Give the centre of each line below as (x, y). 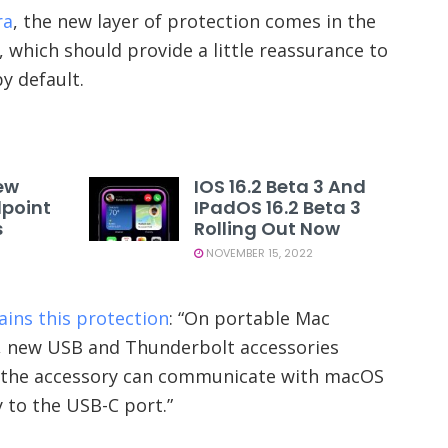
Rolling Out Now (267, 229)
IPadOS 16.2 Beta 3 (277, 208)
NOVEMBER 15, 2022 (258, 253)
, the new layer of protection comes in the (194, 20)
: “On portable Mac (249, 318)
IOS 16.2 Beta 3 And (280, 187)
